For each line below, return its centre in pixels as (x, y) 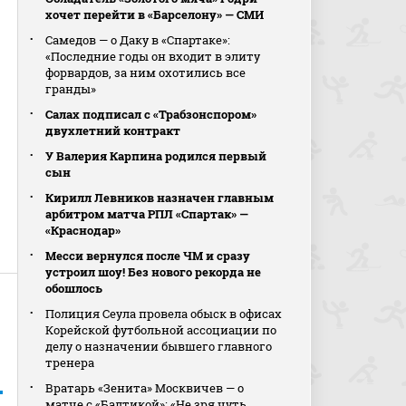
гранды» (71, 89)
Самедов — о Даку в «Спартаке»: (138, 40)
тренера (70, 362)
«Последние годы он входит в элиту (153, 56)
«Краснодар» (83, 230)
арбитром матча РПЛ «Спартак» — (147, 214)
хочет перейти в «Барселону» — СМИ (155, 14)
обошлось (74, 288)
